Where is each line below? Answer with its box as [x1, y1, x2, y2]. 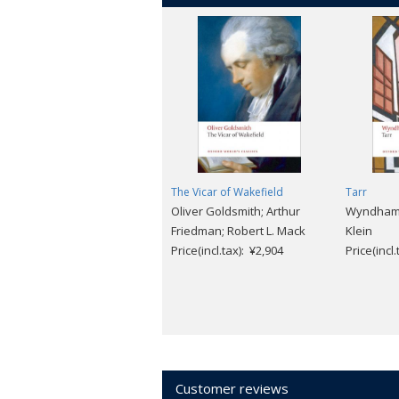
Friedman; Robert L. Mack [171, 222, 305, 239]
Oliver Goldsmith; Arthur [171, 202, 300, 219]
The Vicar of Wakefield [171, 183, 283, 199]
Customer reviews [175, 379, 289, 397]
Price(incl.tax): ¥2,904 [171, 241, 283, 258]
